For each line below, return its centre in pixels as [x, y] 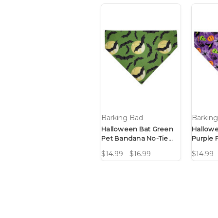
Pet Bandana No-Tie [135, 138]
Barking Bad [122, 118]
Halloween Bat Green [137, 129]
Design [113, 148]
